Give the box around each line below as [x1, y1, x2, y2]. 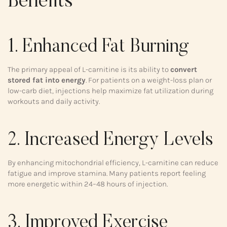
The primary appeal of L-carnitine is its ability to [8, 65, 170, 74]
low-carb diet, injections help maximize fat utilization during [8, 86, 213, 95]
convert [170, 65, 197, 74]
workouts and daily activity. [8, 97, 100, 106]
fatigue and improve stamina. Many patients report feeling [8, 169, 206, 178]
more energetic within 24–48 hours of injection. [8, 179, 168, 189]
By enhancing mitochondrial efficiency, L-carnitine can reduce [8, 158, 218, 168]
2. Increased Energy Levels [8, 131, 213, 150]
